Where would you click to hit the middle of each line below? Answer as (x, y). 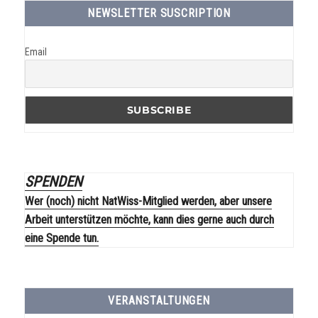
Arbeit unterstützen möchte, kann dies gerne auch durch (150, 220)
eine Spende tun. (62, 238)
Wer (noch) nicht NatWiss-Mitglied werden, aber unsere (149, 202)
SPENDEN (54, 182)
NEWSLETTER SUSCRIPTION (159, 13)
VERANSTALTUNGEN (159, 301)
